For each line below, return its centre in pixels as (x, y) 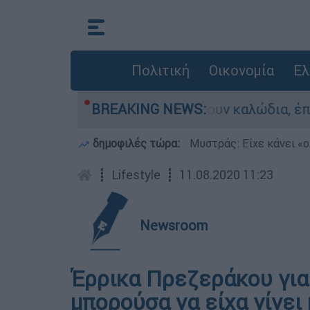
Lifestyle (136, 175)
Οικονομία (241, 70)
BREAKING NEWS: (149, 109)
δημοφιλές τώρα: (136, 143)
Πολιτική (160, 70)
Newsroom (174, 225)
